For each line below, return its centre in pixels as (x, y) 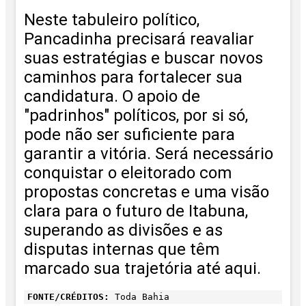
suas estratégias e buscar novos (143, 58)
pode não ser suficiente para (129, 135)
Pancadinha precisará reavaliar (139, 39)
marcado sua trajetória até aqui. (142, 269)
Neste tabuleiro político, (112, 20)
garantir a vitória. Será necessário (149, 154)
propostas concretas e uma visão (147, 192)
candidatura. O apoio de (112, 97)
